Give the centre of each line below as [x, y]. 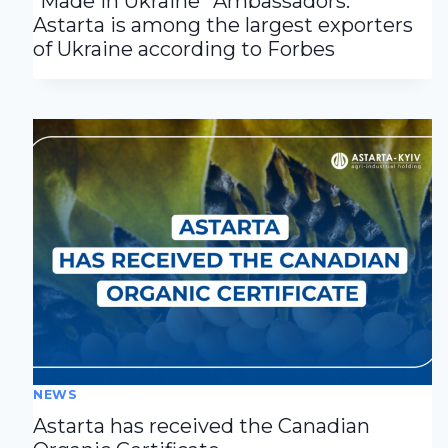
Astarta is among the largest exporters [223, 25]
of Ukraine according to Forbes [184, 49]
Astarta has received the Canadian [202, 426]
